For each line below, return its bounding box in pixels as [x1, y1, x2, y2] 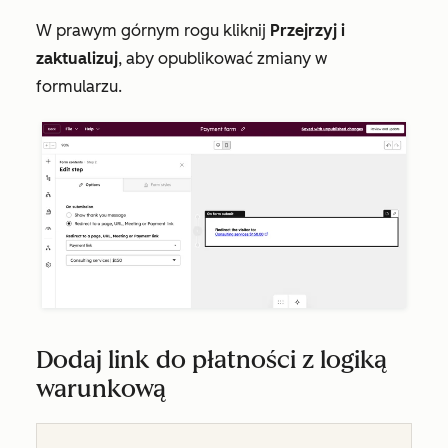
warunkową [36, 374, 166, 404]
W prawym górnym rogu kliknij [36, 21, 270, 40]
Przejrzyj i [270, 21, 345, 40]
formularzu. [36, 77, 122, 96]
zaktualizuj [36, 49, 118, 68]
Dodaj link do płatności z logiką [36, 345, 387, 375]
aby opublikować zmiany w [126, 49, 327, 68]
